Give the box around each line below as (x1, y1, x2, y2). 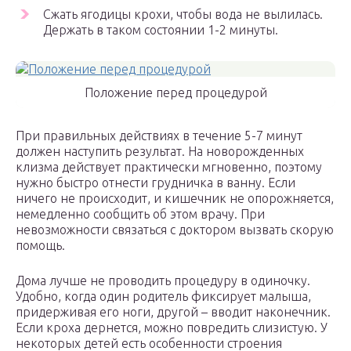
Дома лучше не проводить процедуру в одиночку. (16, 273, 310, 288)
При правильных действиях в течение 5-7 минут (16, 128, 302, 143)
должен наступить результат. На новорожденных (16, 144, 304, 159)
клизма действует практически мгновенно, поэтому (16, 160, 322, 175)
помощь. (16, 238, 65, 253)
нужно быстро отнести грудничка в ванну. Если (16, 175, 295, 190)
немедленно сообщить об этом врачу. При (16, 207, 265, 222)
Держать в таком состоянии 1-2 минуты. (43, 23, 278, 38)
